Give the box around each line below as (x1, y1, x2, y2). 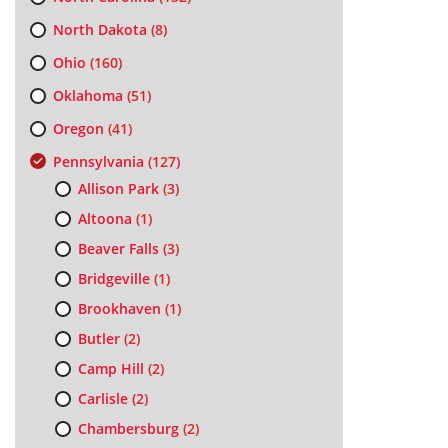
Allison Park (77, 179, 159, 198)
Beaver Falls (77, 239, 159, 258)
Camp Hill (77, 359, 144, 378)
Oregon (52, 119, 104, 138)
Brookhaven (77, 299, 161, 318)
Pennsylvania (52, 152, 144, 171)
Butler (77, 329, 120, 348)
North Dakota (52, 20, 147, 39)
